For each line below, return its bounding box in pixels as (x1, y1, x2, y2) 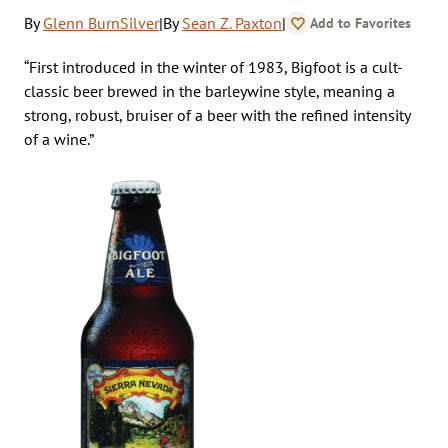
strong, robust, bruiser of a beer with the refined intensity (24, 104, 410, 125)
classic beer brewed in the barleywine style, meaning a (24, 80, 395, 101)
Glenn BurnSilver (43, 12, 159, 33)
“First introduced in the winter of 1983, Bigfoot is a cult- (24, 56, 403, 77)
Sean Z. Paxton (182, 12, 282, 33)
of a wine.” (24, 128, 94, 149)
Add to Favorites (310, 13, 411, 32)
